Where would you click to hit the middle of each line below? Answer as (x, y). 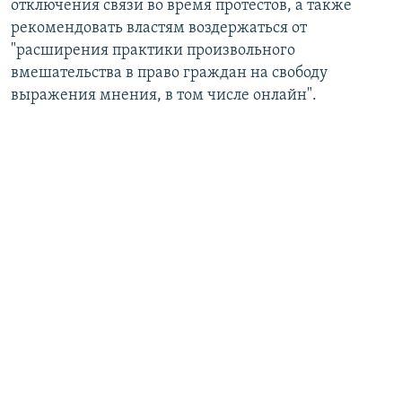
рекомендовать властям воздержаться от (159, 29)
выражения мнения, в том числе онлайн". (164, 96)
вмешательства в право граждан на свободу (169, 74)
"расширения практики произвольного (153, 51)
